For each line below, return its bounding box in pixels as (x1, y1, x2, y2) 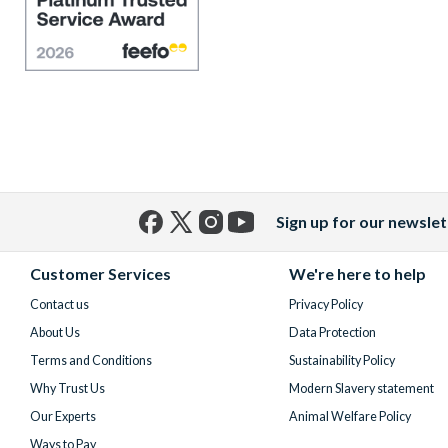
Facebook (150, 238, 204, 254)
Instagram (210, 238, 268, 254)
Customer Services (30, 264, 171, 284)
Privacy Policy (288, 297, 363, 313)
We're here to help (288, 264, 426, 284)
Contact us (30, 297, 89, 313)
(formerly (180, 256, 233, 272)
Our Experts (30, 409, 96, 425)
